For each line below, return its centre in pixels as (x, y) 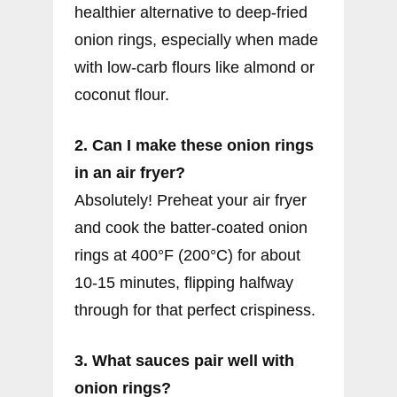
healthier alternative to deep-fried (191, 12)
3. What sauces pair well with (184, 360)
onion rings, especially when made (196, 39)
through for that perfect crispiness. (195, 310)
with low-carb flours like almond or (195, 67)
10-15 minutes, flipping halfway (184, 282)
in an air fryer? (130, 172)
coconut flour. (122, 94)
